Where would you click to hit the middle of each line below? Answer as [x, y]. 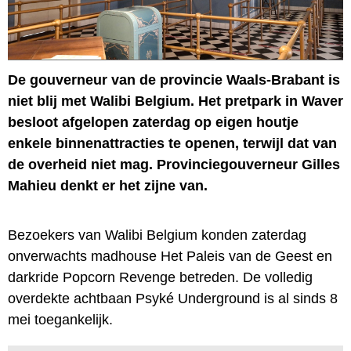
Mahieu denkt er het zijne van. [108, 185]
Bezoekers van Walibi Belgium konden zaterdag [157, 235]
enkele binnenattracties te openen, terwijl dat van [172, 143]
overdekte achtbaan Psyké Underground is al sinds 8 [173, 298]
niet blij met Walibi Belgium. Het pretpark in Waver [175, 101]
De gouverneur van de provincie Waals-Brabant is [174, 80]
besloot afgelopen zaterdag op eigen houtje [153, 122]
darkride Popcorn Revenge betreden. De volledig [160, 277]
